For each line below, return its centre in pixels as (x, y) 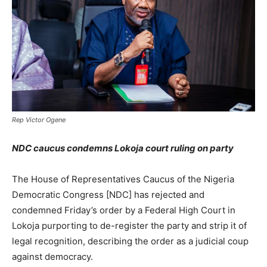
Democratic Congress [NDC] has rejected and (108, 195)
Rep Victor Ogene (39, 120)
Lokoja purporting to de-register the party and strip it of (129, 226)
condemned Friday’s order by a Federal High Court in (124, 210)
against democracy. (52, 257)
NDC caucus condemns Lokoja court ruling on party (123, 148)
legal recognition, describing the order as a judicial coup (130, 241)
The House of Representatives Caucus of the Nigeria (123, 179)
